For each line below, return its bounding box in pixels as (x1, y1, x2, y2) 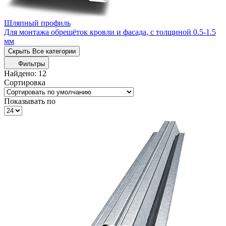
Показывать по (4, 96, 55, 105)
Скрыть (8, 47, 30, 55)
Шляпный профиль (4, 18, 71, 27)
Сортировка (4, 78, 45, 87)
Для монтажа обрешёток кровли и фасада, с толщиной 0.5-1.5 (4, 27, 216, 36)
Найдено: (4, 69, 38, 78)
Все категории (32, 47, 76, 55)
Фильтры (18, 60, 45, 68)
